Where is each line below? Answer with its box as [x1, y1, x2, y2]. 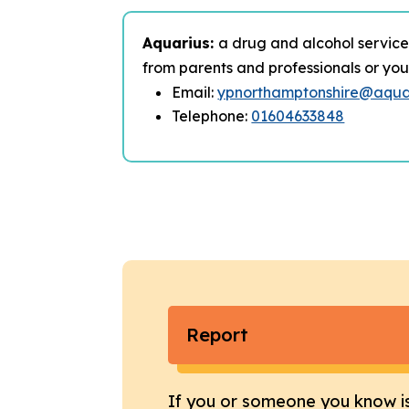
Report [186, 323, 249, 347]
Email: [172, 82, 218, 101]
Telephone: [172, 106, 252, 125]
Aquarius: [142, 33, 219, 52]
